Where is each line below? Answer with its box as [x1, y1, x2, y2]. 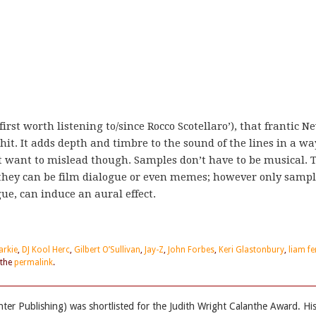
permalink [14, 257, 53, 268]
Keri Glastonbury [219, 245, 284, 255]
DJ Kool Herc [22, 245, 70, 255]
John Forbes [168, 245, 214, 255]
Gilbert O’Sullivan [74, 245, 140, 255]
